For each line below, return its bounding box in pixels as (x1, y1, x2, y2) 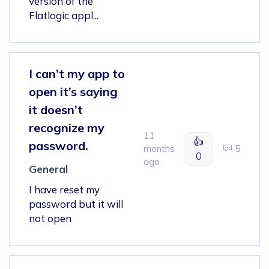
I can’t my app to (29, 65, 125, 81)
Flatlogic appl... (29, 8, 98, 22)
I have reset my (29, 183, 100, 196)
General (29, 162, 68, 175)
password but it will (29, 197, 123, 210)
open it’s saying (29, 83, 118, 99)
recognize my (29, 119, 104, 135)
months (144, 142, 175, 154)
